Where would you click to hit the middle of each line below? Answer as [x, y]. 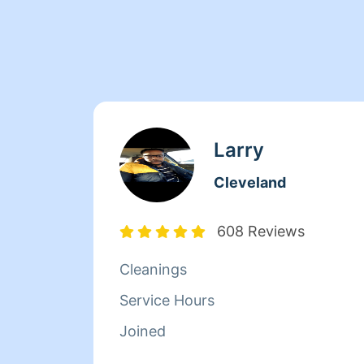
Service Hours [167, 300]
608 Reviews [261, 231]
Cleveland [250, 182]
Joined [143, 331]
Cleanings [153, 269]
